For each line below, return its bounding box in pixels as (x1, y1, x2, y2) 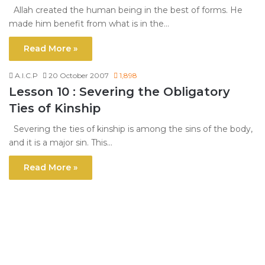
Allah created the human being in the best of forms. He (9, 5, 243, 16)
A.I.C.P (15, 71, 38, 80)
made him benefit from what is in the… (9, 18, 169, 30)
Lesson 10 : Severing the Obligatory (9, 85, 230, 99)
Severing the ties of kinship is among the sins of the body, (9, 124, 253, 135)
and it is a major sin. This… (9, 137, 112, 148)
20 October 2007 (49, 71, 109, 80)
